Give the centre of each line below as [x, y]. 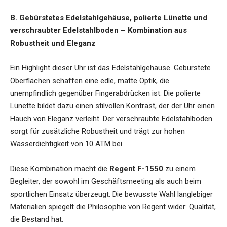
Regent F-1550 [136, 169]
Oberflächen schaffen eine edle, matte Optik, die [90, 81]
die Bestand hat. [37, 220]
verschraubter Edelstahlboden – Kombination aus [99, 31]
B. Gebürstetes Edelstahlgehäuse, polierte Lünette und [109, 18]
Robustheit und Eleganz [53, 43]
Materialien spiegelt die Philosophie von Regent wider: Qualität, [113, 207]
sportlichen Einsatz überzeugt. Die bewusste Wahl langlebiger [111, 194]
